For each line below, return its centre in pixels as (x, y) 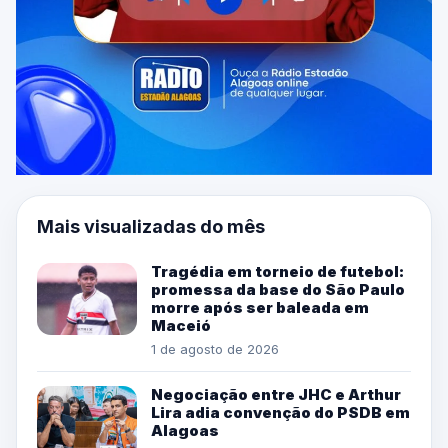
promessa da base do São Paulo (278, 289)
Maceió (181, 325)
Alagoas (185, 430)
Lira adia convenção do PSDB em (280, 412)
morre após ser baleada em (260, 307)
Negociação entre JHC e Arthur (276, 394)
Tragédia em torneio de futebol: (277, 271)
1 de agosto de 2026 (215, 348)
